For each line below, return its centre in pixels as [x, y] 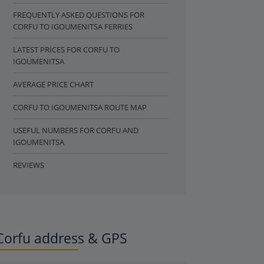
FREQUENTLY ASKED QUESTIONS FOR [79, 14]
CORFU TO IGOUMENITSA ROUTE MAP [80, 107]
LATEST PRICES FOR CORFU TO [66, 49]
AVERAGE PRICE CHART [53, 84]
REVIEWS [29, 165]
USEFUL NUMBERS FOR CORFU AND [76, 130]
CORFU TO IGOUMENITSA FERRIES [73, 26]
